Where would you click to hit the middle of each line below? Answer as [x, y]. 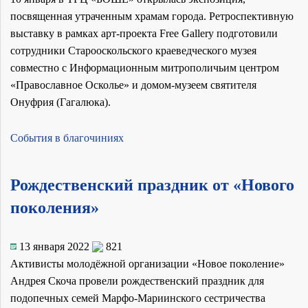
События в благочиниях [67, 138]
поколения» [55, 208]
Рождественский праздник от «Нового [152, 185]
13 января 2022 [54, 247]
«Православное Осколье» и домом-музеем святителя [133, 85]
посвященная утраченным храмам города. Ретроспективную [152, 16]
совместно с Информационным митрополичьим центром [145, 68]
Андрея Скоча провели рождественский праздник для [137, 281]
